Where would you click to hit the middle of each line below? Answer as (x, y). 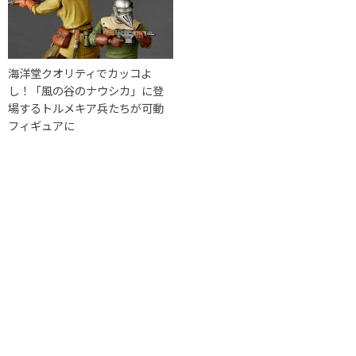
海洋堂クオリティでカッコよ (80, 72)
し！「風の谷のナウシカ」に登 (86, 90)
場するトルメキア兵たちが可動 (86, 107)
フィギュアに (41, 125)
